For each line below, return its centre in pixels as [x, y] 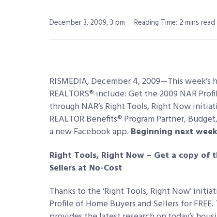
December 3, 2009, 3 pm [87, 23]
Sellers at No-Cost [86, 168]
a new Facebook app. [90, 132]
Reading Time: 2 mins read [175, 23]
